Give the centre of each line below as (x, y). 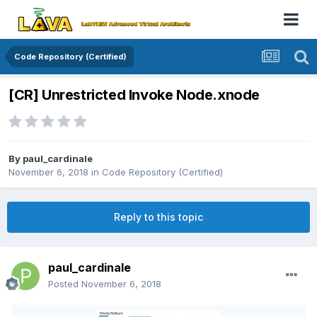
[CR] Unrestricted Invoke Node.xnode (134, 95)
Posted (65, 284)
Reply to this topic (158, 217)
